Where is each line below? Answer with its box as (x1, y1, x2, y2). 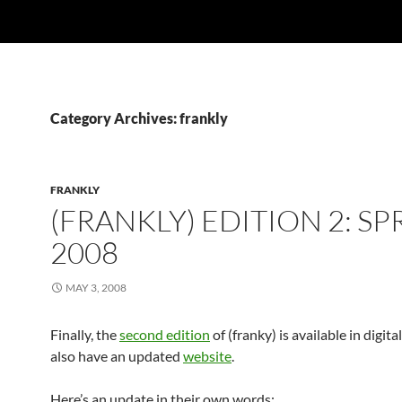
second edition (119, 326, 210, 343)
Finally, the (50, 326, 119, 343)
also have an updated (50, 347, 183, 364)
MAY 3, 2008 (66, 281, 127, 294)
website (183, 347, 232, 364)
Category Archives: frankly (50, 109, 228, 127)
